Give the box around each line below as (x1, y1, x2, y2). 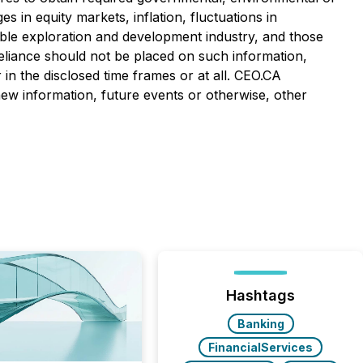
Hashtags (226, 287, 296, 304)
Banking (237, 317, 284, 331)
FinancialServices (208, 340, 314, 354)
